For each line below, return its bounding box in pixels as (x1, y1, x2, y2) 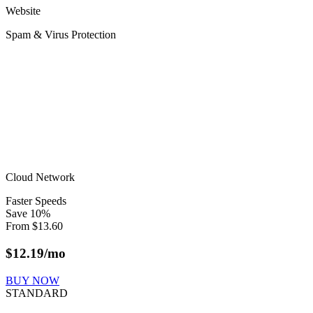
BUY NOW (6, 274, 59, 286)
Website (6, 5, 41, 17)
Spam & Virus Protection (6, 29, 116, 41)
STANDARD (6, 286, 68, 299)
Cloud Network (6, 171, 75, 184)
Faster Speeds (6, 195, 66, 208)
